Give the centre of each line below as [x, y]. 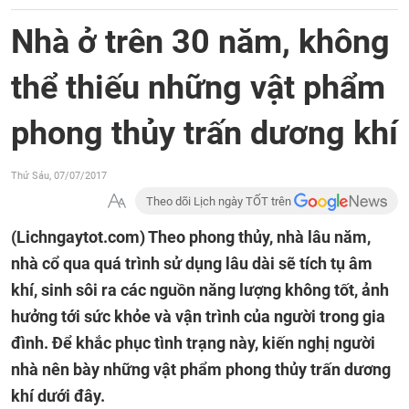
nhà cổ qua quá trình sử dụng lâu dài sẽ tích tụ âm [192, 263]
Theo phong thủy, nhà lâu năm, [259, 237]
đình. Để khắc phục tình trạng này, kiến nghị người [193, 343]
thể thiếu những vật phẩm [198, 88]
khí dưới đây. [58, 396]
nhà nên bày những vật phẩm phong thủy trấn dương [201, 369]
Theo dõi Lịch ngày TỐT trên [220, 201]
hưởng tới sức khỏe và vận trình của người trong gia [198, 316]
